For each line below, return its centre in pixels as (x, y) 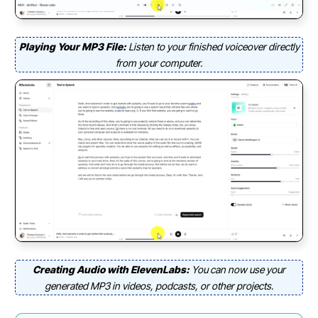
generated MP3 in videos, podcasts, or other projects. (159, 286)
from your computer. (159, 63)
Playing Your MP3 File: (73, 47)
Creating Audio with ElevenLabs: (112, 270)
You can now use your (238, 270)
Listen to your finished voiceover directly (214, 47)
